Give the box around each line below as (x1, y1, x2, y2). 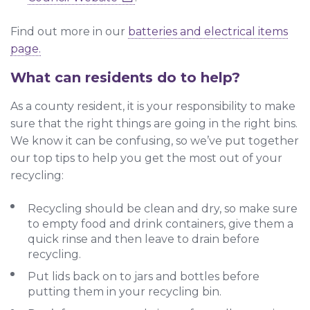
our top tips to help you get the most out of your (10, 152, 282, 165)
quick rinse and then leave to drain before (28, 232, 259, 246)
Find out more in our (10, 25, 128, 39)
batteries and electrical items (128, 25, 288, 39)
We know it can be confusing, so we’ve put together (10, 134, 299, 148)
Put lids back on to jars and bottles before (28, 270, 259, 284)
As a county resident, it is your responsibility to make (10, 100, 295, 113)
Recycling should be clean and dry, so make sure (28, 202, 298, 216)
